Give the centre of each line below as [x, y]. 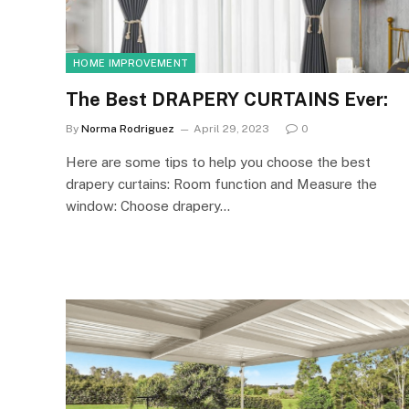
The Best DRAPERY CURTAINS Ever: [227, 99]
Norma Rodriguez [128, 128]
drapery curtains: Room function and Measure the [221, 184]
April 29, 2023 [231, 128]
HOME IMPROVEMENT [131, 63]
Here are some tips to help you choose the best [218, 162]
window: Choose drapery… [148, 205]
